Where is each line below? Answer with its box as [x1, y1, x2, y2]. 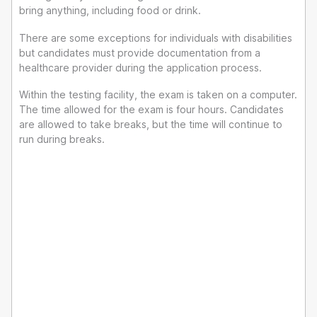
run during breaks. [19, 133, 105, 146]
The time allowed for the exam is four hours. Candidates [19, 103, 284, 116]
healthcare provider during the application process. [19, 61, 262, 74]
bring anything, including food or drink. [19, 4, 201, 17]
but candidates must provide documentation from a [19, 46, 260, 59]
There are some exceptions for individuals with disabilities [19, 31, 292, 44]
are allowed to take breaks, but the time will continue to [19, 118, 282, 131]
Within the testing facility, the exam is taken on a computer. [19, 88, 297, 101]
